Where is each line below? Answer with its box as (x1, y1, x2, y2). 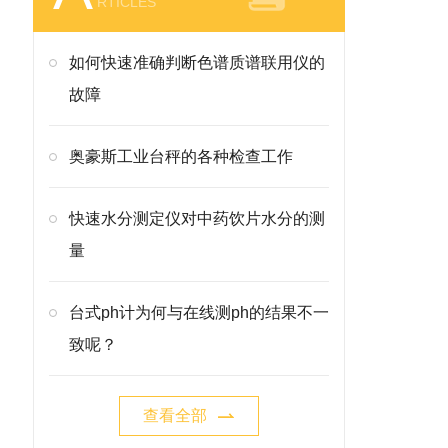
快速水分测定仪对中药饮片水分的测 (69, 210, 325, 227)
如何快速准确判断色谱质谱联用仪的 (69, 54, 325, 71)
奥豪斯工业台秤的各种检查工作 (69, 148, 293, 165)
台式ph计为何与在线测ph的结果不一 (69, 304, 329, 321)
